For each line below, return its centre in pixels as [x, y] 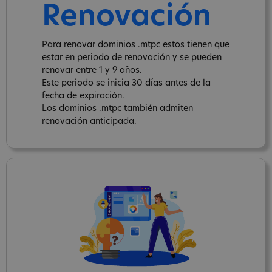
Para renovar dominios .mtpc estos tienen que [136, 45]
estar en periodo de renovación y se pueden [132, 58]
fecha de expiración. [83, 96]
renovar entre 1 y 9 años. [92, 70]
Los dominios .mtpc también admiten [117, 109]
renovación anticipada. [89, 121]
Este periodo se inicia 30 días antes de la [126, 83]
